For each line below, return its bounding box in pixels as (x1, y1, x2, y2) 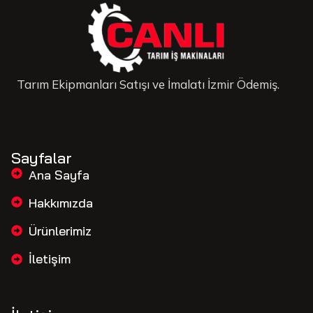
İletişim (29, 251, 71, 268)
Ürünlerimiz (29, 223, 92, 240)
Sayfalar (11, 148, 72, 168)
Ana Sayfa (29, 167, 89, 184)
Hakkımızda (29, 195, 93, 212)
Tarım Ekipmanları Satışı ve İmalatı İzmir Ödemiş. (17, 77, 279, 92)
